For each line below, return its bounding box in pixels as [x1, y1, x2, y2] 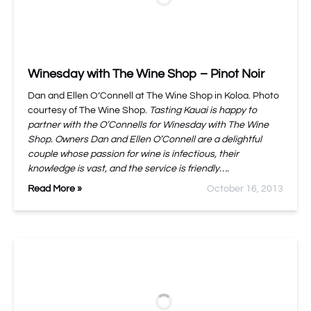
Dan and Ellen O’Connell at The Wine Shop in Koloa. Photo [28, 91, 279, 101]
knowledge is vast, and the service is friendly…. [28, 164, 229, 174]
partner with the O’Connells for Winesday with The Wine [28, 120, 269, 130]
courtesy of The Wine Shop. [28, 106, 149, 115]
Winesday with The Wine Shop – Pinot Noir [28, 67, 264, 81]
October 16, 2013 [207, 184, 283, 194]
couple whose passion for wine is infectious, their [28, 149, 239, 159]
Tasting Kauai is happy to [149, 106, 257, 115]
